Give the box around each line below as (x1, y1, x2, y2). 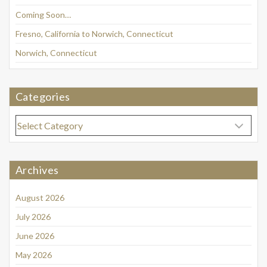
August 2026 (15, 192, 64, 203)
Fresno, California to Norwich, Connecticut (15, 28, 173, 39)
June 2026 (15, 230, 54, 241)
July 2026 (15, 211, 51, 222)
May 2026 (15, 249, 52, 260)
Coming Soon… (15, 9, 71, 20)
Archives (15, 163, 59, 176)
